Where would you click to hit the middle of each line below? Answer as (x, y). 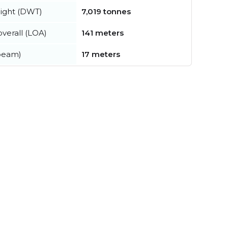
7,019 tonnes (106, 11)
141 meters (103, 33)
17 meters (101, 54)
